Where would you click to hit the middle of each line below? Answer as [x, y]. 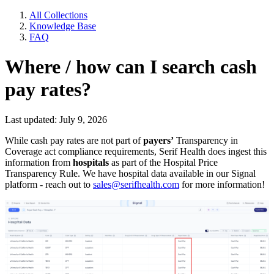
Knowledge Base [63, 26]
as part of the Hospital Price [163, 162]
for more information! [222, 184]
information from [39, 162]
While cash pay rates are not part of [74, 140]
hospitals [91, 162]
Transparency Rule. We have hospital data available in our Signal [130, 173]
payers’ [158, 140]
